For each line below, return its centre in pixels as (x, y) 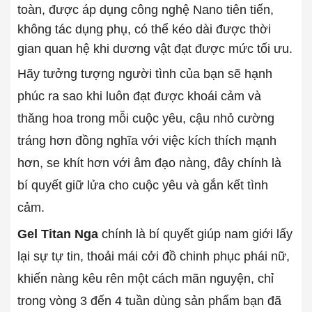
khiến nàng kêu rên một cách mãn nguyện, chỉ (146, 278)
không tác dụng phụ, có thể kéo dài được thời (144, 29)
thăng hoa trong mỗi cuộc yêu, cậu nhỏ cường (146, 118)
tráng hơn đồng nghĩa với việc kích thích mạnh (147, 140)
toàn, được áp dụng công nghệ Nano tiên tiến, (146, 9)
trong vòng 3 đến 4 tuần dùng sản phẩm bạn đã (149, 301)
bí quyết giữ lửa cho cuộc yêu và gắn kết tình (143, 185)
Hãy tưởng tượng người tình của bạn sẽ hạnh (145, 73)
